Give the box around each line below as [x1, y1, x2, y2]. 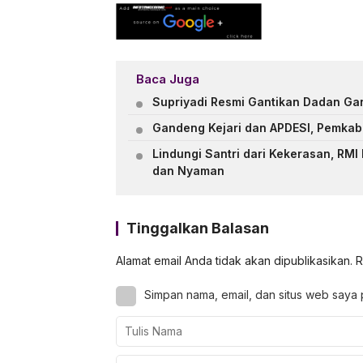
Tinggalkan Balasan [126, 220, 269, 237]
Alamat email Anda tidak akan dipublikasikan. [116, 254, 352, 268]
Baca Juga [136, 71, 199, 88]
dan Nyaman [152, 164, 224, 178]
